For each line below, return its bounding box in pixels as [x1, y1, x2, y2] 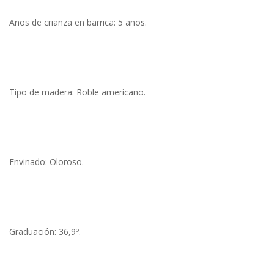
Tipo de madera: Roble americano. [9, 86, 146, 98]
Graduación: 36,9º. [9, 226, 81, 238]
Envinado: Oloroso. [9, 156, 84, 168]
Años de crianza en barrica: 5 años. [9, 17, 147, 29]
